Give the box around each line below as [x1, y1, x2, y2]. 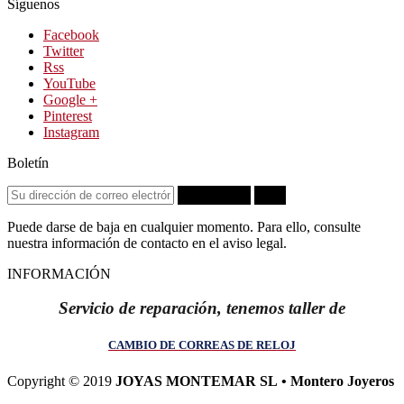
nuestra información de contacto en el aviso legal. [7, 234, 287, 251]
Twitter [43, 42, 84, 59]
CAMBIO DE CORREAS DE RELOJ [108, 338, 296, 353]
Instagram [43, 124, 99, 140]
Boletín [7, 154, 49, 170]
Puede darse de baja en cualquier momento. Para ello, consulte [7, 218, 361, 234]
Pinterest [43, 107, 92, 124]
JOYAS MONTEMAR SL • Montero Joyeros [115, 372, 394, 389]
